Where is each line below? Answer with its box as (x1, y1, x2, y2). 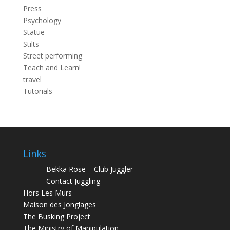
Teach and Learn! (23, 63, 81, 72)
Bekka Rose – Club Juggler (46, 164, 133, 174)
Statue (23, 27, 45, 37)
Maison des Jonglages (23, 200, 96, 209)
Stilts (23, 39, 39, 49)
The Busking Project (23, 212, 90, 221)
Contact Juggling (46, 176, 100, 186)
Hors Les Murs (23, 188, 72, 198)
